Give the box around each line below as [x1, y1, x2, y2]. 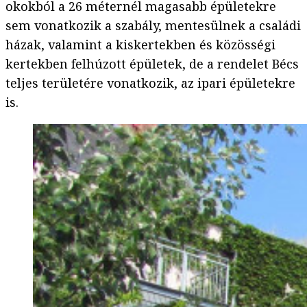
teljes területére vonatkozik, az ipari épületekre [5, 75, 295, 92]
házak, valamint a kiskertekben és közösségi [5, 36, 275, 53]
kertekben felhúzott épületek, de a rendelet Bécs [5, 56, 299, 73]
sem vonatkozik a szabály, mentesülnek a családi [5, 17, 301, 34]
